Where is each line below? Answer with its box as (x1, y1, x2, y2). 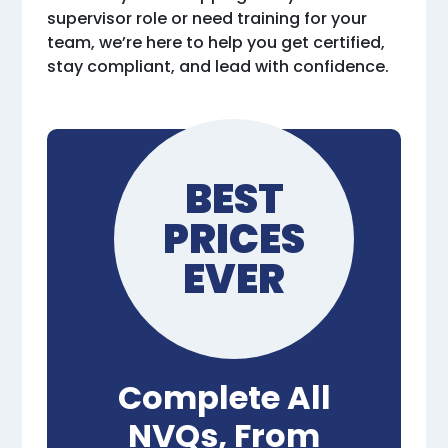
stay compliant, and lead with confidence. (47, 55, 390, 79)
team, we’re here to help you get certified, (47, 31, 386, 55)
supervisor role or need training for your (47, 7, 368, 31)
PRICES (163, 211, 305, 268)
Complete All (117, 375, 331, 421)
